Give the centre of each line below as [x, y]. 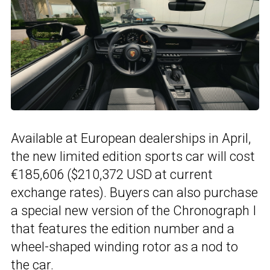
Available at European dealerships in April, [131, 138]
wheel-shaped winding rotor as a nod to [124, 246]
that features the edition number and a [123, 228]
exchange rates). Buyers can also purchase [134, 192]
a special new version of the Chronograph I [133, 210]
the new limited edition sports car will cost [133, 156]
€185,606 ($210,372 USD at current [112, 174]
